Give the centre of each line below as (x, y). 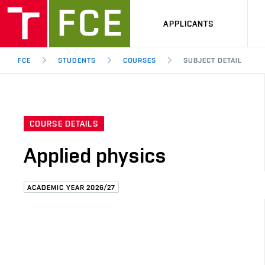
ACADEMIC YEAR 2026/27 (72, 188)
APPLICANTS (189, 23)
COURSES (140, 60)
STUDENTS (77, 60)
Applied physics (95, 155)
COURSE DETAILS (64, 124)
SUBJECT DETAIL (213, 60)
